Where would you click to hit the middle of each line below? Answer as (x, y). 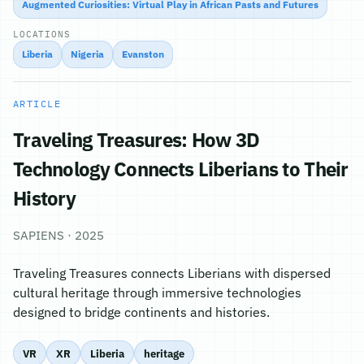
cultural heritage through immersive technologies (157, 292)
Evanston (143, 54)
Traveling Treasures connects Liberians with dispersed (172, 273)
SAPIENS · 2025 (58, 235)
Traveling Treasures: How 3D (136, 140)
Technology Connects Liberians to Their (181, 169)
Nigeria (87, 54)
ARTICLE (37, 104)
